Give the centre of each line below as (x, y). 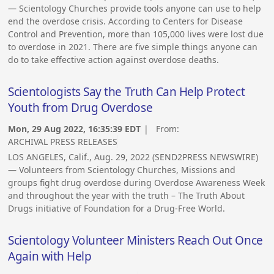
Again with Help (50, 257)
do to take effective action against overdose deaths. (114, 60)
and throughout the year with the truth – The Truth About (127, 196)
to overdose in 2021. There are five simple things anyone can (133, 47)
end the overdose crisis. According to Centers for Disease (126, 21)
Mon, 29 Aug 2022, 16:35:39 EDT (75, 129)
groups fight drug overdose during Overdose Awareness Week (137, 183)
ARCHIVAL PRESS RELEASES (63, 142)
